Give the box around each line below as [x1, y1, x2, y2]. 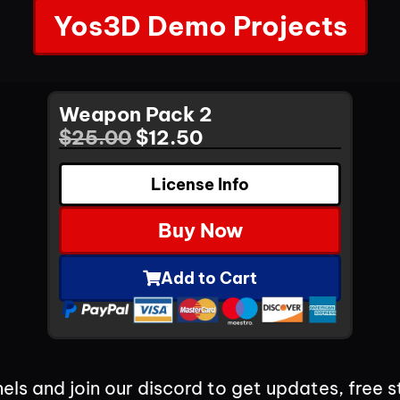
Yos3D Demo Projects [53, 8, 347, 43]
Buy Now [157, 217, 243, 243]
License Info [151, 173, 249, 195]
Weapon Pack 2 [59, 101, 212, 127]
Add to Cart [161, 267, 257, 288]
